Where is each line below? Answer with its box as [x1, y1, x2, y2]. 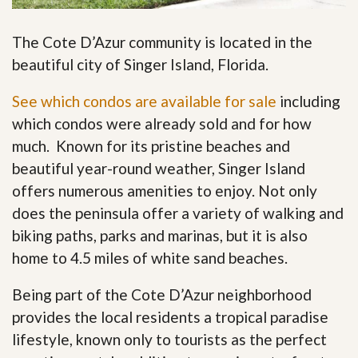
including [276, 92, 340, 111]
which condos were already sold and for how [12, 114, 312, 133]
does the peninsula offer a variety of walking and [12, 204, 344, 223]
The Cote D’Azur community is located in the [12, 33, 312, 52]
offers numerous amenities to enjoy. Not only [12, 181, 317, 201]
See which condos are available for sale [12, 92, 276, 111]
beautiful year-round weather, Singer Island [12, 159, 305, 178]
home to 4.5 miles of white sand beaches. [12, 249, 288, 268]
